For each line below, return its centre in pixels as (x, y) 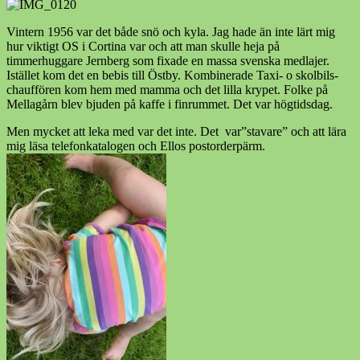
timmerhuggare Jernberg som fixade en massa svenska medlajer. (168, 60)
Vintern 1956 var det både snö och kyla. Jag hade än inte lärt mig (171, 31)
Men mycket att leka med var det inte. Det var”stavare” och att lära (176, 131)
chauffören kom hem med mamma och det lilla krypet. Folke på (167, 89)
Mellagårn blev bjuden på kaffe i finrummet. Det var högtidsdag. (170, 104)
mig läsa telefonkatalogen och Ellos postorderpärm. (136, 145)
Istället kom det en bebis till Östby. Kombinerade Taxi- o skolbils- (172, 75)
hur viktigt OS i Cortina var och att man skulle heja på (143, 46)
